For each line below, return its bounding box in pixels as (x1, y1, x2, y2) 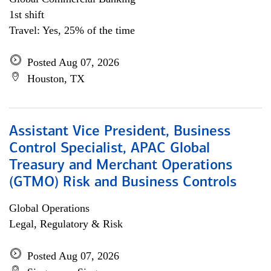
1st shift (9, 8, 44, 21)
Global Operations (9, 202, 90, 214)
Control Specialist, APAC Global (9, 142, 210, 156)
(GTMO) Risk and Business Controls (9, 175, 237, 190)
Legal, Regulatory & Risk (9, 218, 123, 230)
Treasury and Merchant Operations (9, 158, 232, 173)
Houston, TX (27, 73, 85, 85)
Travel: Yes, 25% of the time (9, 24, 135, 36)
